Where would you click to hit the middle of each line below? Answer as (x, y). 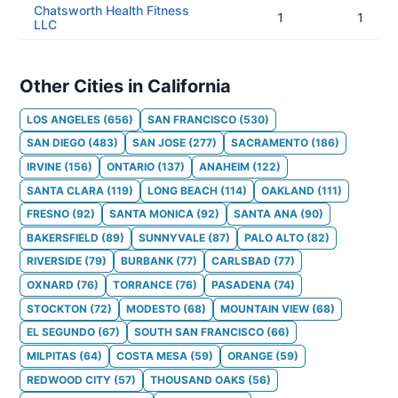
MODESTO (153, 308)
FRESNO (48, 214)
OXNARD (50, 285)
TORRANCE (143, 285)
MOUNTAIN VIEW (265, 308)
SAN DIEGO (56, 143)
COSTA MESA (152, 356)
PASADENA (241, 285)
